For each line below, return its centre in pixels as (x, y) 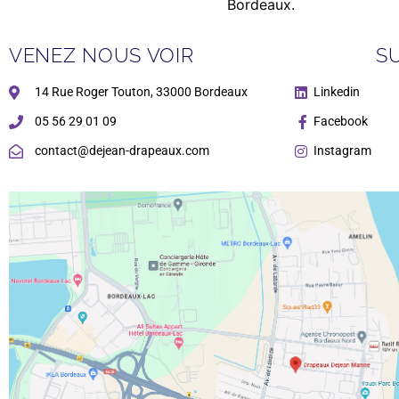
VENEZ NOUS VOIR (102, 56)
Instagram (342, 151)
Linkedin (337, 92)
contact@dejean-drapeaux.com (122, 151)
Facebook (341, 122)
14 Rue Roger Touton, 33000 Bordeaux (141, 92)
